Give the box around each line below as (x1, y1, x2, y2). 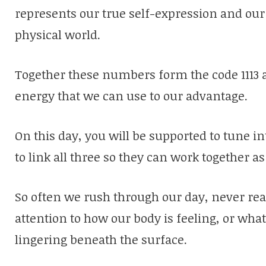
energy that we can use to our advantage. (15, 87, 248, 104)
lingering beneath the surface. (15, 230, 187, 248)
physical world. (15, 26, 100, 43)
